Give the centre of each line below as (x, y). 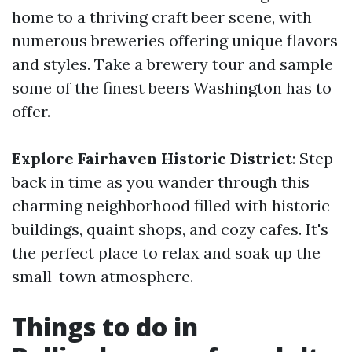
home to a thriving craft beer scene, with (162, 17)
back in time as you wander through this (161, 182)
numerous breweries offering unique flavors (175, 40)
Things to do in (105, 326)
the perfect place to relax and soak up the (166, 253)
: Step (313, 158)
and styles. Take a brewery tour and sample (172, 64)
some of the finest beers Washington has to (172, 88)
